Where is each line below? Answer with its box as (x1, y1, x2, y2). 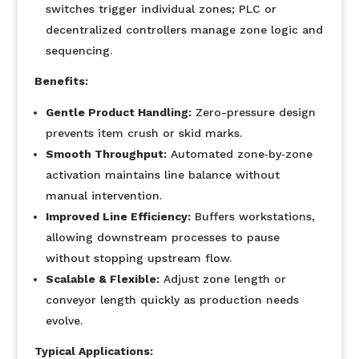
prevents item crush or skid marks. (45, 127, 242, 139)
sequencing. (45, 44, 112, 57)
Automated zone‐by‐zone (166, 147, 313, 160)
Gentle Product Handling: (45, 106, 192, 119)
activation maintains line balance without (45, 168, 280, 181)
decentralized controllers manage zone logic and (45, 23, 323, 36)
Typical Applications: (34, 345, 153, 357)
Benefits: (34, 75, 88, 87)
